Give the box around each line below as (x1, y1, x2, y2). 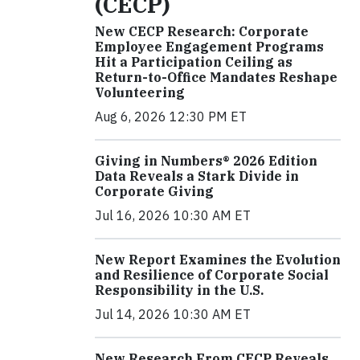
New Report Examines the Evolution (95, 251, 341, 268)
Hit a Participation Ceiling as (95, 53, 292, 70)
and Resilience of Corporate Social (95, 266, 329, 283)
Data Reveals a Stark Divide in (95, 167, 299, 184)
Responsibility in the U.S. (95, 281, 264, 298)
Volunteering (95, 84, 185, 100)
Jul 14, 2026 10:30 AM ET (95, 305, 251, 322)
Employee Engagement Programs (95, 38, 324, 55)
